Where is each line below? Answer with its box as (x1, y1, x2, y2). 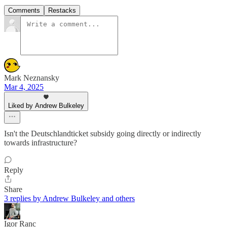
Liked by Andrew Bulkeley (8, 102, 84, 109)
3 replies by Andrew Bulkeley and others (4, 194, 135, 203)
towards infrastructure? (4, 138, 77, 147)
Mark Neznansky (4, 73, 59, 82)
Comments (8, 7, 40, 14)
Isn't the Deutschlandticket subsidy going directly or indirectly (4, 129, 201, 138)
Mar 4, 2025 (4, 83, 44, 91)
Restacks (48, 7, 76, 14)
